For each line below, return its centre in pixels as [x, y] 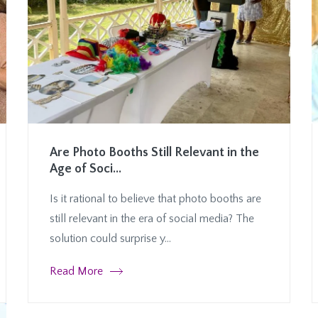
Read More [76, 271]
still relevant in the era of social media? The [152, 218]
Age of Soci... [86, 169]
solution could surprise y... [110, 238]
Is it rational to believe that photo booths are [155, 198]
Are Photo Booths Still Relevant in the [154, 152]
